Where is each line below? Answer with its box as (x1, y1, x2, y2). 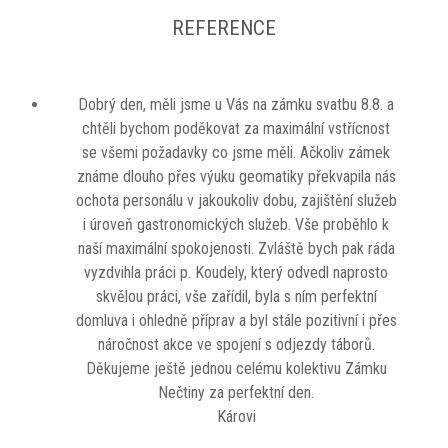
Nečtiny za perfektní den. (158, 383, 314, 403)
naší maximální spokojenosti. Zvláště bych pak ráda (77, 239, 395, 259)
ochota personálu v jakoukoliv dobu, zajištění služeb (75, 191, 397, 211)
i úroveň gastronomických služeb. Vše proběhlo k (83, 215, 389, 235)
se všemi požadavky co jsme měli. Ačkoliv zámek (82, 143, 390, 163)
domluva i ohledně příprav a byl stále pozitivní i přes (75, 311, 397, 331)
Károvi (216, 407, 256, 427)
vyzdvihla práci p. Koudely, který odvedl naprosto (84, 263, 388, 283)
